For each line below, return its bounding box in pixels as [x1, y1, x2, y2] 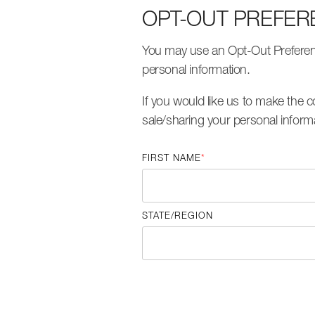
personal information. [142, 65, 250, 77]
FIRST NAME [142, 155, 201, 163]
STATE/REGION [142, 212, 213, 221]
